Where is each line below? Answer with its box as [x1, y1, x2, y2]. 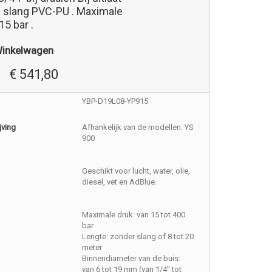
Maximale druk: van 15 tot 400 [82, 210, 186, 219]
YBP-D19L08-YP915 [82, 97, 149, 106]
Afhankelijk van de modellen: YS [82, 123, 194, 132]
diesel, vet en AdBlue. [82, 177, 157, 186]
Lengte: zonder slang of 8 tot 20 [82, 232, 194, 241]
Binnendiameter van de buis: [82, 254, 181, 263]
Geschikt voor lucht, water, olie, [82, 166, 191, 175]
